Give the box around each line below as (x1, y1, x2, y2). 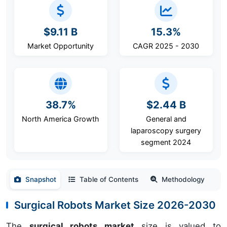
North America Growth (22, 115, 100, 123)
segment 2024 (141, 138, 192, 146)
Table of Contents (80, 175, 138, 183)
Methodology (162, 175, 205, 183)
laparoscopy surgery (131, 126, 202, 135)
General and (145, 115, 186, 123)
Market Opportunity (27, 42, 94, 50)
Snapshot (25, 175, 56, 183)
